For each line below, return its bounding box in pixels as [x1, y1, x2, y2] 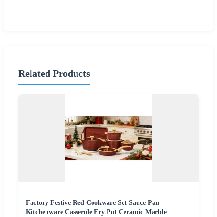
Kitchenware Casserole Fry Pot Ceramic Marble [26, 208, 167, 216]
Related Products [18, 68, 90, 79]
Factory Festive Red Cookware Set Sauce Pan [26, 199, 159, 206]
